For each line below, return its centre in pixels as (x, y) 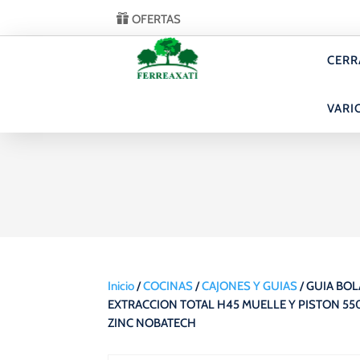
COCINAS (168, 286)
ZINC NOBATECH (152, 323)
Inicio (121, 286)
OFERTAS (157, 19)
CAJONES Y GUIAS (250, 286)
